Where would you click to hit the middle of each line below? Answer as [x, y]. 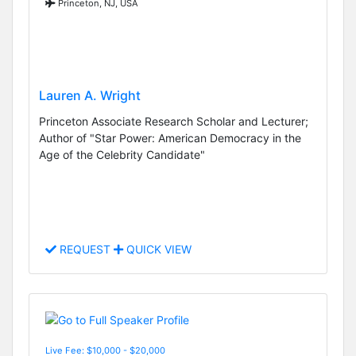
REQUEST [85, 250]
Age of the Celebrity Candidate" [122, 154]
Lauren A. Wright [90, 95]
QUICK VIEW [157, 250]
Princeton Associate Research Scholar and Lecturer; [174, 121]
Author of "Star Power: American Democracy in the [170, 137]
